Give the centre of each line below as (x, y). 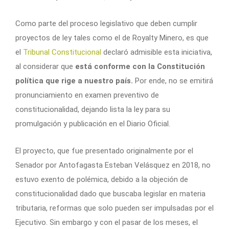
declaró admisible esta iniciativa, (158, 52)
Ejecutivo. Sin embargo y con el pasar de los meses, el (107, 222)
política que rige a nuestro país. (74, 81)
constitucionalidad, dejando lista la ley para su (93, 109)
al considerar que (45, 66)
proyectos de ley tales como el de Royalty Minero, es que (112, 38)
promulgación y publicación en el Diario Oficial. (93, 123)
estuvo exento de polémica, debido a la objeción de (102, 179)
